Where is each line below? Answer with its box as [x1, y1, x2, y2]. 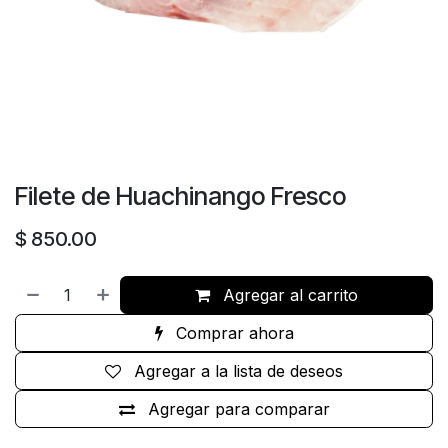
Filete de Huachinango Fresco [15, 181, 346, 212]
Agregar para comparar [147, 399, 330, 420]
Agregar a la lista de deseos [134, 361, 343, 382]
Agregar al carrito [218, 285, 359, 306]
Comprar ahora [170, 323, 294, 344]
